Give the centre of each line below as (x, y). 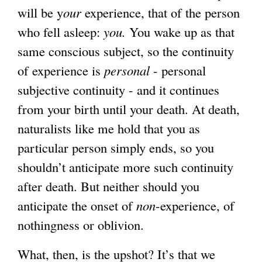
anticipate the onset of (77, 206)
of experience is (61, 70)
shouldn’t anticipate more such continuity (125, 167)
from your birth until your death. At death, (129, 109)
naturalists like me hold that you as (109, 128)
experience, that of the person (161, 13)
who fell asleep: (61, 32)
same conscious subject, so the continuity (126, 51)
